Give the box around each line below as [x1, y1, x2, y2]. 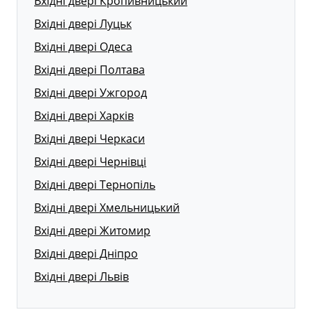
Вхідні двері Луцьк [34, 15, 132, 31]
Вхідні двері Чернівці [34, 153, 146, 169]
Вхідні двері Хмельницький [34, 199, 180, 215]
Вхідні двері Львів [34, 268, 129, 284]
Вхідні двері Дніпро [34, 245, 138, 261]
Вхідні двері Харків [34, 107, 134, 123]
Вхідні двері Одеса [34, 38, 132, 54]
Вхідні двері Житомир [34, 222, 150, 238]
